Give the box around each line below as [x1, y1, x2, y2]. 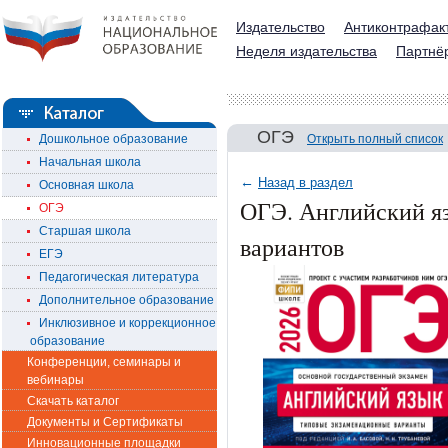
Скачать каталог [27, 394, 119, 408]
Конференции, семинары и [27, 355, 181, 369]
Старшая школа [30, 224, 131, 238]
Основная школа [30, 178, 134, 192]
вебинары [27, 373, 84, 387]
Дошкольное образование [30, 132, 188, 146]
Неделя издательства [236, 43, 377, 59]
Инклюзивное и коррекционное [30, 316, 216, 330]
